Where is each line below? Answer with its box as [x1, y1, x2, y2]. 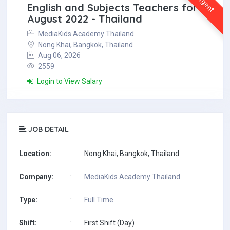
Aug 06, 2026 [36, 51, 81, 60]
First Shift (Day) [84, 219, 135, 227]
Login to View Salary [35, 77, 102, 85]
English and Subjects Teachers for [27, 1, 198, 14]
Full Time [84, 196, 113, 204]
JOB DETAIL [26, 125, 69, 134]
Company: [19, 172, 53, 181]
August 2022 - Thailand [27, 12, 142, 25]
